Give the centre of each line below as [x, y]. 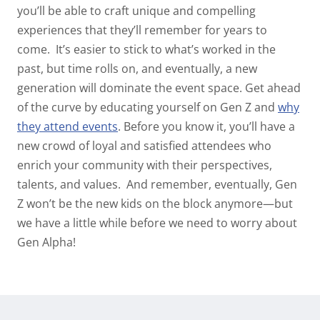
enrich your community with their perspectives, [145, 165]
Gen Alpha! [46, 242]
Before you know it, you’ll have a [208, 127]
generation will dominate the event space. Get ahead [159, 88]
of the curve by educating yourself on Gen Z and [146, 107]
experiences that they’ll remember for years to [142, 30]
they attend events [67, 127]
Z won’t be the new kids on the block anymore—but [155, 204]
